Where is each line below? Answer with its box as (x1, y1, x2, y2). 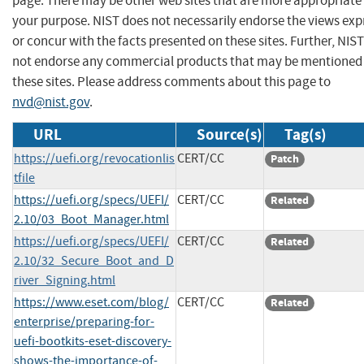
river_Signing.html (14, 271, 115, 288)
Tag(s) (284, 123, 327, 145)
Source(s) (197, 123, 262, 145)
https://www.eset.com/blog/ (14, 293, 169, 310)
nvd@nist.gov (12, 93, 89, 110)
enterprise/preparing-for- (14, 313, 154, 330)
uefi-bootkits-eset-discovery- (14, 332, 171, 349)
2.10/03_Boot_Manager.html (14, 210, 169, 227)
